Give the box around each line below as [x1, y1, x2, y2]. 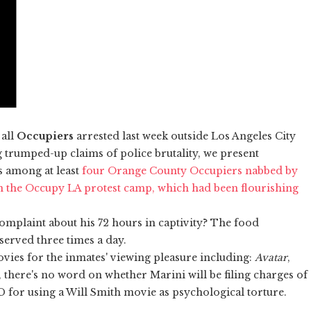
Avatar [255, 251, 287, 264]
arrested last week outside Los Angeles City [74, 129, 296, 142]
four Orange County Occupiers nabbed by [82, 164, 298, 177]
